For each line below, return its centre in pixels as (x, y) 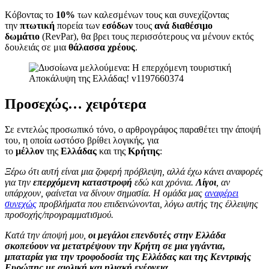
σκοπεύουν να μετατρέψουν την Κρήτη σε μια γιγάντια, (115, 246)
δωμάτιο (22, 37)
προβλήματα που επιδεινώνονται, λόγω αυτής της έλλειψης (147, 204)
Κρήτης (144, 151)
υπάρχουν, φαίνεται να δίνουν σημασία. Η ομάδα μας (105, 193)
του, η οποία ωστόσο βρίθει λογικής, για (82, 140)
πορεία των (78, 26)
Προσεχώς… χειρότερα (75, 104)
